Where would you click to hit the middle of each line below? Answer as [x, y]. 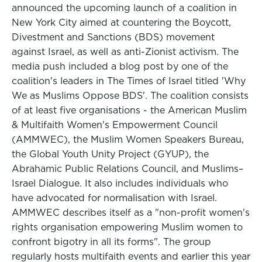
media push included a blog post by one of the [120, 66]
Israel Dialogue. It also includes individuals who [120, 183]
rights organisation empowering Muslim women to [127, 227]
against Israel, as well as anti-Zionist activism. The [125, 52]
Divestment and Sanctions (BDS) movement [113, 37]
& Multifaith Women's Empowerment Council [115, 125]
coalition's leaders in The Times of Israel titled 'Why [129, 81]
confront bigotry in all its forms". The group [111, 242]
